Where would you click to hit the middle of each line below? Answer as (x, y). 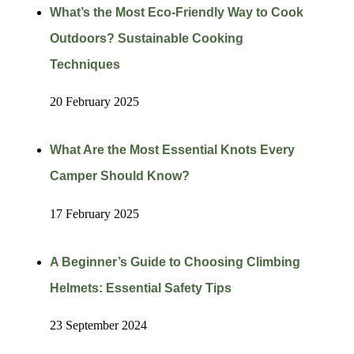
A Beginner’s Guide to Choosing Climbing (175, 262)
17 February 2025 (94, 213)
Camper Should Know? (119, 176)
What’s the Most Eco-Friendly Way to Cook (176, 12)
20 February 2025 (94, 102)
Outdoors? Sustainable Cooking (146, 38)
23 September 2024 (98, 326)
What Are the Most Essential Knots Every (172, 150)
